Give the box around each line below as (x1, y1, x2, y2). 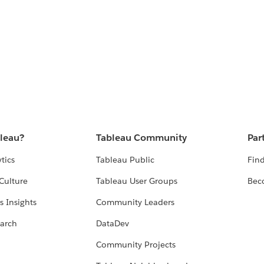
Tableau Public (96, 154, 155, 166)
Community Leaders (96, 197, 175, 208)
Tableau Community (96, 131, 187, 144)
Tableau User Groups (96, 176, 178, 187)
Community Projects (96, 239, 176, 250)
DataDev (96, 218, 130, 229)
